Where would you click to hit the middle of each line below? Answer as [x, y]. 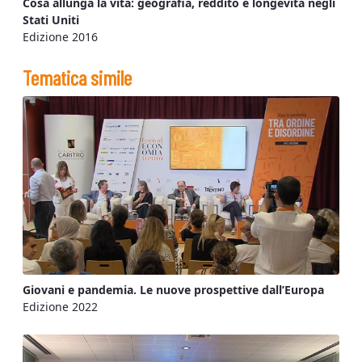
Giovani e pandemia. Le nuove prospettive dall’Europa [173, 289]
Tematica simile [77, 77]
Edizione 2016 [60, 37]
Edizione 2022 [60, 306]
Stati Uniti [51, 20]
